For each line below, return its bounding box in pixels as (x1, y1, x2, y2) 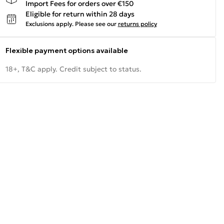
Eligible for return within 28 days (25, 9, 134, 18)
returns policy (117, 20, 157, 27)
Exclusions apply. (25, 20, 73, 27)
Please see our (74, 20, 116, 27)
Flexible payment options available (5, 46, 128, 55)
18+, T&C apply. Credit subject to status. (5, 64, 141, 73)
